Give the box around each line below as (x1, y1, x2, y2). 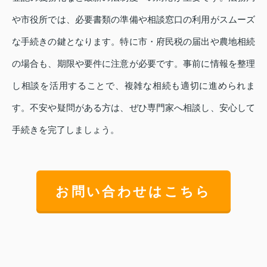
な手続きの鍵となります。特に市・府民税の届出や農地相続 (12, 36, 255, 47)
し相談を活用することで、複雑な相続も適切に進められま (12, 80, 255, 91)
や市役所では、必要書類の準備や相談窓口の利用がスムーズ (12, 14, 255, 25)
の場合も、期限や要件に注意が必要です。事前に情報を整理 (12, 58, 255, 69)
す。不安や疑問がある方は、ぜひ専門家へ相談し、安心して (12, 103, 255, 113)
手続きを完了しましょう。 (12, 125, 119, 135)
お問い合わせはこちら (55, 184, 212, 200)
